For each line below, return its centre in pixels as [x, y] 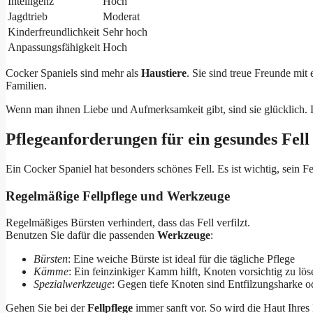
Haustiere [164, 73]
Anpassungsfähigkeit [54, 48]
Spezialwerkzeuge [73, 284]
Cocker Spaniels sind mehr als [73, 73]
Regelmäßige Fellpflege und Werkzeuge [118, 196]
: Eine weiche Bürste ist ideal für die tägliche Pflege [181, 259]
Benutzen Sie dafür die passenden [81, 235]
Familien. [26, 86]
